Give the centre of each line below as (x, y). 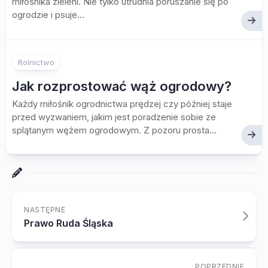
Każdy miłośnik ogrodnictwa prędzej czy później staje (122, 104)
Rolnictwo (36, 62)
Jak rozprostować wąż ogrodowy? (122, 86)
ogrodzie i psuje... (48, 15)
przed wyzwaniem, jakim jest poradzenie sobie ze (114, 117)
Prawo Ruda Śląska (68, 223)
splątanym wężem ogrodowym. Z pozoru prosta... (114, 130)
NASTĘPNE (45, 210)
